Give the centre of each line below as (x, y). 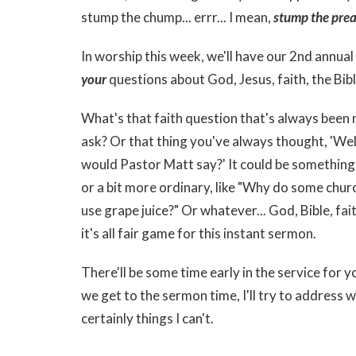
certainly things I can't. (147, 318)
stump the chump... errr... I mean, (177, 17)
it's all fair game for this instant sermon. (199, 233)
